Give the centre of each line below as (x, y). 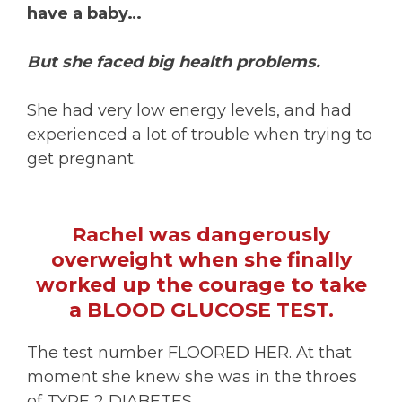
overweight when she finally (201, 260)
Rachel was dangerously (201, 235)
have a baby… (84, 13)
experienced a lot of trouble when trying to (200, 135)
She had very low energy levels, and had (189, 110)
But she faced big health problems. (174, 62)
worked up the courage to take (201, 285)
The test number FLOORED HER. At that (189, 353)
